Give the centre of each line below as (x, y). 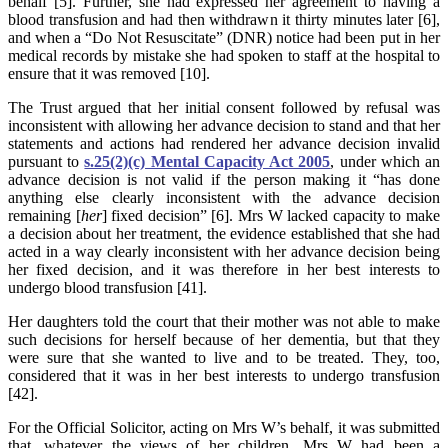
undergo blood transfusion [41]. (107, 288)
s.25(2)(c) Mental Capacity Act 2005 (207, 162)
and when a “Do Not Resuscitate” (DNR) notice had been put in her (224, 38)
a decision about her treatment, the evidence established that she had (224, 234)
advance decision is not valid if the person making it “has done (224, 180)
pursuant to (46, 162)
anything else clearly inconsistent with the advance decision (224, 198)
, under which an (385, 162)
